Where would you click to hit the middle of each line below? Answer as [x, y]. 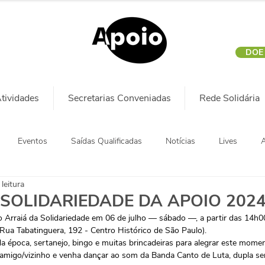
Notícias [180, 141]
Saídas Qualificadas [106, 141]
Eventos [33, 141]
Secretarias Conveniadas [119, 98]
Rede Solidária [229, 98]
